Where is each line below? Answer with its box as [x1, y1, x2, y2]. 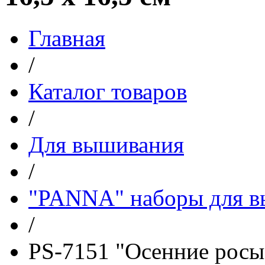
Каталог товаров [28, 78, 187, 104]
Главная [28, 25, 105, 51]
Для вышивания [28, 131, 184, 157]
